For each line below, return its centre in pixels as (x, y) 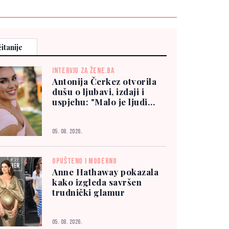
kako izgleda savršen (97, 182)
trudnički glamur (89, 192)
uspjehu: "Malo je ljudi (100, 102)
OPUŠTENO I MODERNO (85, 162)
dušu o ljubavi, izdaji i (98, 92)
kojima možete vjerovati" (106, 112)
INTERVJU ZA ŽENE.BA (83, 71)
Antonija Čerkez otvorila (105, 82)
